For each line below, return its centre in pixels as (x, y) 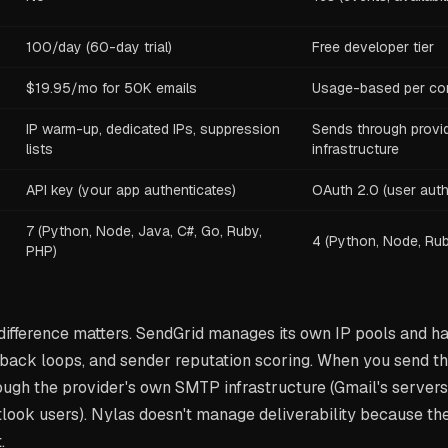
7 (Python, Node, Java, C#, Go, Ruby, (144, 231)
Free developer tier (373, 47)
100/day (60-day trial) (99, 47)
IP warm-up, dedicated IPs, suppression (153, 129)
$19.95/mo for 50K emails (111, 88)
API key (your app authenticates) (131, 190)
